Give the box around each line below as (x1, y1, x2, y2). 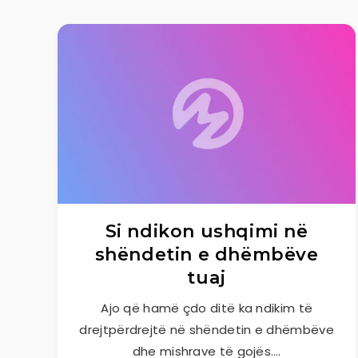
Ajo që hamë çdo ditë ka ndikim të (101, 300, 313, 316)
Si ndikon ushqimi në (105, 221, 308, 242)
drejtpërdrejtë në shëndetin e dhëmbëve (79, 321, 334, 338)
